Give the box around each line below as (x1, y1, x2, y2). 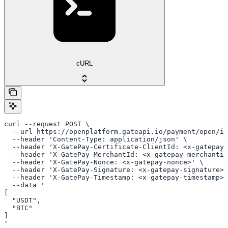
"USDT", (4, 196, 41, 205)
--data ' (4, 181, 45, 189)
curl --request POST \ (4, 120, 90, 128)
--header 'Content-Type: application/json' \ (4, 135, 187, 144)
